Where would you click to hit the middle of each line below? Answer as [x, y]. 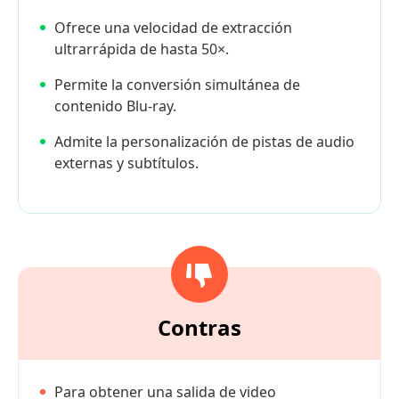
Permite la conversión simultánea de [177, 84]
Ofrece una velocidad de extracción [173, 27]
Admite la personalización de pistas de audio [204, 141]
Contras [199, 327]
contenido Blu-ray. [115, 106]
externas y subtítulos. [126, 163]
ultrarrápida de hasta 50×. [142, 49]
